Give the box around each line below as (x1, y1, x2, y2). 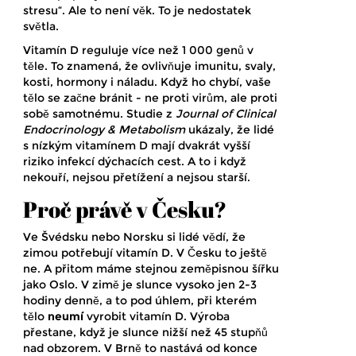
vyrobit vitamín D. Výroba (83, 309, 230, 324)
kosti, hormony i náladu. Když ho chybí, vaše (23, 75, 271, 90)
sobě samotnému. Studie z (23, 106, 176, 122)
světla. (23, 19, 59, 34)
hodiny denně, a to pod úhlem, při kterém (23, 293, 257, 308)
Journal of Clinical (176, 106, 276, 122)
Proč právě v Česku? (23, 194, 226, 225)
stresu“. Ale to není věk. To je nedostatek (23, 3, 251, 18)
